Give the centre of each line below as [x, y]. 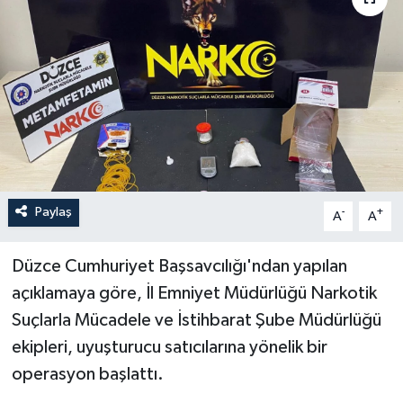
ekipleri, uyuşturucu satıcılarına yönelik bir [169, 348]
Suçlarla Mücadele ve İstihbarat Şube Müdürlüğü [196, 321]
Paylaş [53, 212]
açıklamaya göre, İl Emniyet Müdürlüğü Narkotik [194, 294]
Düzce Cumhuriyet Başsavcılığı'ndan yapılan [179, 267]
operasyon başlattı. [87, 375]
